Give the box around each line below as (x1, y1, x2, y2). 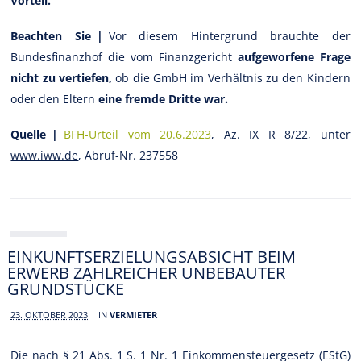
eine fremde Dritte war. (98, 90, 229, 106)
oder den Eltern (10, 90, 99, 106)
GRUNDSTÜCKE (7, 277, 125, 300)
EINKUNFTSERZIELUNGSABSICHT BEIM (7, 245, 297, 268)
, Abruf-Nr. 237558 (78, 147, 179, 163)
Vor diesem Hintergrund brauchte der (108, 27, 351, 44)
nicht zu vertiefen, (10, 69, 113, 85)
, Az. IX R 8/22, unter (211, 126, 351, 142)
